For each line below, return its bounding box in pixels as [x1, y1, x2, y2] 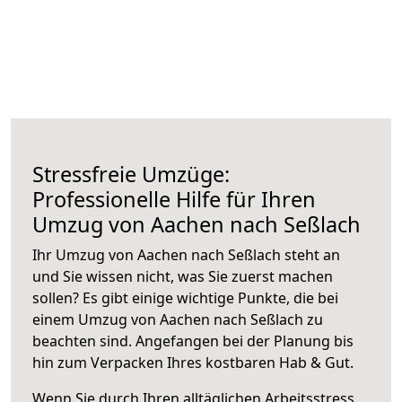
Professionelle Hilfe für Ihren [32, 184, 316, 214]
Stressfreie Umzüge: [32, 159, 230, 188]
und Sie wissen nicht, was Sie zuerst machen [32, 266, 333, 286]
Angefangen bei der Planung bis [135, 330, 354, 351]
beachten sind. [32, 330, 135, 351]
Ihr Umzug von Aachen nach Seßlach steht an [32, 244, 340, 265]
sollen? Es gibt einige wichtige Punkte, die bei [32, 287, 338, 308]
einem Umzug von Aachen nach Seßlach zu [32, 309, 323, 329]
